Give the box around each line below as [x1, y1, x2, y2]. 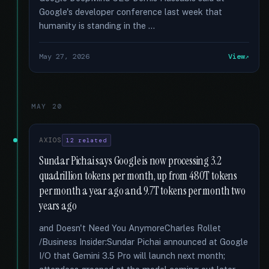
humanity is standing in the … [39, 20, 155, 31]
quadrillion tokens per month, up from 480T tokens [39, 169, 237, 183]
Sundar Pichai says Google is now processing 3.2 [39, 154, 222, 168]
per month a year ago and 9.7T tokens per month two [39, 184, 246, 198]
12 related [65, 136, 107, 144]
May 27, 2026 [39, 52, 89, 61]
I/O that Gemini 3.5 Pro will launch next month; [39, 250, 225, 261]
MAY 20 [31, 102, 63, 110]
